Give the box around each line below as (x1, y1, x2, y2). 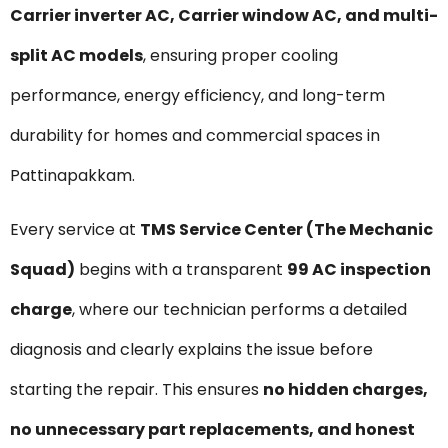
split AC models (10, 43, 143, 67)
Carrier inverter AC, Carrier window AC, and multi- (10, 3, 438, 27)
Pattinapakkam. (10, 163, 135, 187)
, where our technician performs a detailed (72, 298, 407, 322)
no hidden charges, (263, 378, 428, 402)
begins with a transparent (75, 258, 287, 282)
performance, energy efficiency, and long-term (10, 83, 385, 107)
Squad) (10, 258, 75, 282)
